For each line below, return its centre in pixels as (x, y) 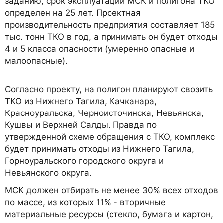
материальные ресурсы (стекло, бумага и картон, (109, 214)
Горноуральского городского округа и (84, 161)
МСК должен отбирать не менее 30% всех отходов (111, 190)
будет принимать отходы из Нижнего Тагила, (100, 149)
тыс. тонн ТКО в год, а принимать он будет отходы (111, 37)
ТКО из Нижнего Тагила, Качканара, (81, 101)
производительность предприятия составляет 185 (110, 25)
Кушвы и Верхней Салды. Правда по (81, 125)
